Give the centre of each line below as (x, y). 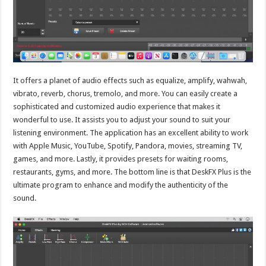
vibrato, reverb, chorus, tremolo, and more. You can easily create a (126, 93)
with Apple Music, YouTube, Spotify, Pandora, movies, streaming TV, (128, 145)
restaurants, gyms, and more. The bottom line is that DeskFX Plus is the (132, 172)
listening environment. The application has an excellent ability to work (131, 132)
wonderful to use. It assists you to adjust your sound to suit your (122, 119)
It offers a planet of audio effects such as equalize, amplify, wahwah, (130, 80)
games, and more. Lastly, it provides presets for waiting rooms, (121, 159)
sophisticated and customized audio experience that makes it (117, 106)
